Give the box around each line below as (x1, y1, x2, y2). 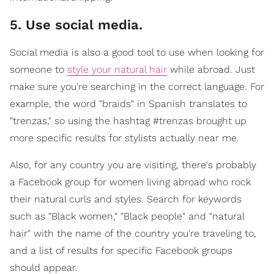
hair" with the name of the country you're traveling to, (10, 228, 256, 240)
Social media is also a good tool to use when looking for (10, 46, 264, 59)
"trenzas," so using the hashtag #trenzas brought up (10, 115, 246, 127)
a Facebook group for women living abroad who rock (10, 176, 251, 188)
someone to (10, 64, 67, 76)
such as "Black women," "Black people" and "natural (10, 210, 244, 223)
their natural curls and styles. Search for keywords (10, 193, 242, 206)
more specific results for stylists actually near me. (10, 132, 239, 144)
